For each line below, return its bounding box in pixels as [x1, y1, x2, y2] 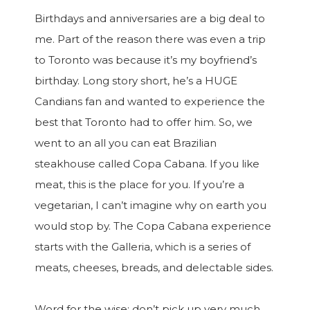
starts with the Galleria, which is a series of [35, 240, 250, 253]
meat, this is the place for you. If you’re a [35, 178, 244, 191]
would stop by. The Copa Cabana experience [35, 219, 271, 232]
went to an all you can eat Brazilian [35, 136, 217, 149]
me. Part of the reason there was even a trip [35, 33, 266, 46]
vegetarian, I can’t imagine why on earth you [35, 199, 266, 212]
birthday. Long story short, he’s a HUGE [35, 74, 237, 87]
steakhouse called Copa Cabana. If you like [35, 157, 259, 170]
